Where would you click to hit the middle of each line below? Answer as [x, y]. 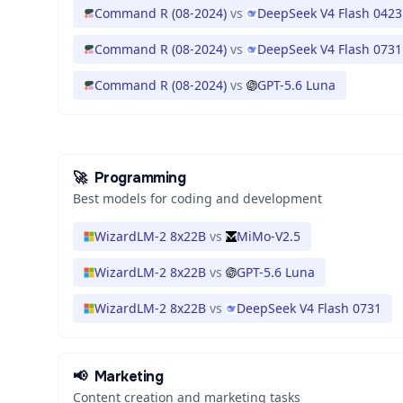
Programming [140, 178]
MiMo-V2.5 [269, 236]
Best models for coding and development [197, 198]
